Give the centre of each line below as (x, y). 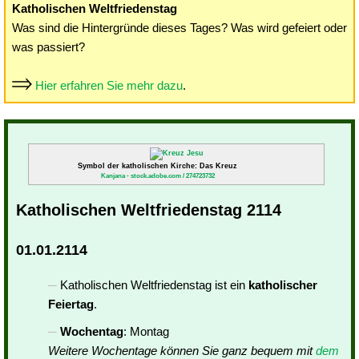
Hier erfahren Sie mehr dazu (109, 85)
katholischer (283, 285)
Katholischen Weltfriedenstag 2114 (149, 210)
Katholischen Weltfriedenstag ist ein (154, 285)
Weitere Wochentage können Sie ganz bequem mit (182, 351)
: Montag (146, 331)
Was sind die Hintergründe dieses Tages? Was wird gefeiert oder (179, 28)
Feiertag (71, 304)
